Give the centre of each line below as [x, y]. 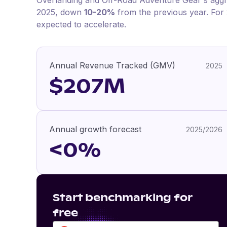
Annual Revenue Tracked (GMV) [112, 65]
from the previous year [161, 12]
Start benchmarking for [122, 198]
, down [70, 12]
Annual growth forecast [95, 129]
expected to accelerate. [81, 24]
